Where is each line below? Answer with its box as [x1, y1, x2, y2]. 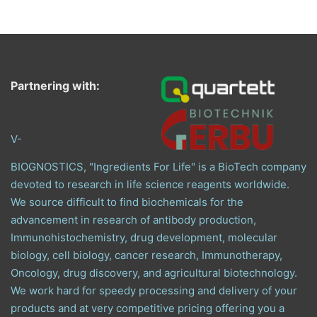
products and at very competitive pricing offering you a [11, 301, 284, 315]
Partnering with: [11, 78, 100, 93]
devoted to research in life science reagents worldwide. [11, 177, 289, 191]
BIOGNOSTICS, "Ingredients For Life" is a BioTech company [11, 159, 306, 173]
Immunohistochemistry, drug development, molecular [11, 230, 277, 244]
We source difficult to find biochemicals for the [11, 195, 243, 209]
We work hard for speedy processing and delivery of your [11, 283, 297, 297]
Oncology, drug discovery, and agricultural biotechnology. [11, 265, 297, 279]
